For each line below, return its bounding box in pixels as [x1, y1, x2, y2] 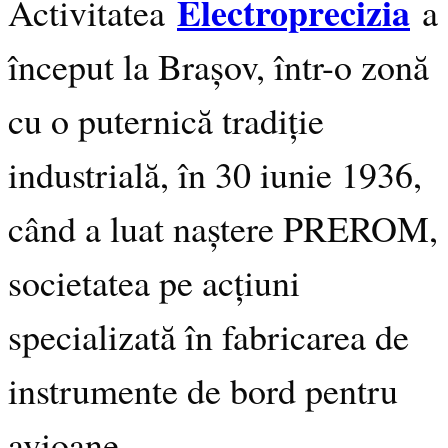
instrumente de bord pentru [8, 365, 398, 414]
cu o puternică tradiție [8, 95, 324, 144]
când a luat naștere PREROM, [8, 203, 438, 252]
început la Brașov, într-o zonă [8, 41, 429, 90]
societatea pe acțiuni [8, 257, 300, 306]
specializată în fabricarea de [8, 311, 409, 360]
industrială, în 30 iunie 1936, [8, 149, 422, 198]
